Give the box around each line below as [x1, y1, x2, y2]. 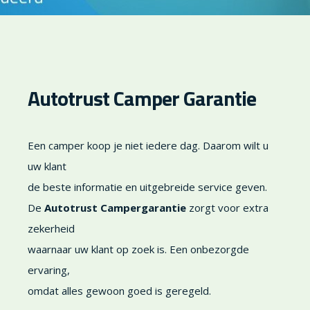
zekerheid [28, 221, 75, 235]
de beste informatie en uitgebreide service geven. [28, 179, 267, 194]
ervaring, [28, 262, 70, 277]
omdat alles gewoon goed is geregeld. [28, 283, 211, 298]
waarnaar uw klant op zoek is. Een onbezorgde [28, 241, 249, 256]
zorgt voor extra [186, 200, 268, 215]
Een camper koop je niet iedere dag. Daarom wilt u [28, 138, 268, 152]
